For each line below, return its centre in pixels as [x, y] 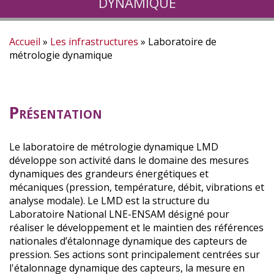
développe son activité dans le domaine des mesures [129, 160]
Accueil [25, 41]
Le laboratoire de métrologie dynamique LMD [114, 146]
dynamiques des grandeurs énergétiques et [109, 173]
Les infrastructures [94, 41]
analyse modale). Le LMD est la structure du [109, 200]
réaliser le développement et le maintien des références [136, 227]
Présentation [56, 112]
